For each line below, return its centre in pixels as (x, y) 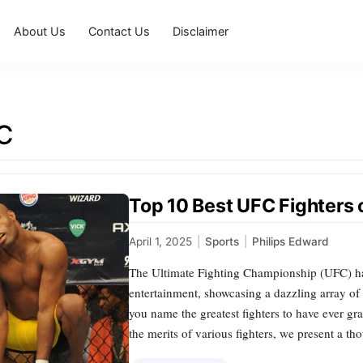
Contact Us (120, 31)
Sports (222, 242)
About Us (40, 31)
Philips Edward (290, 242)
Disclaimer (201, 31)
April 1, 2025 (160, 242)
